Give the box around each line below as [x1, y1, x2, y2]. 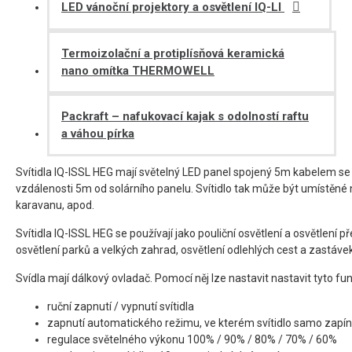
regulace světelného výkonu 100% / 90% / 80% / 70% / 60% [47, 333, 337, 346]
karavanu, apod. [16, 199, 94, 211]
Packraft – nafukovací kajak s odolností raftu [61, 109, 309, 123]
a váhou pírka [61, 126, 134, 141]
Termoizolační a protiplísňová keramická [61, 46, 284, 60]
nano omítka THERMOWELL [61, 64, 214, 78]
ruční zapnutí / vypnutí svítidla [47, 300, 194, 313]
